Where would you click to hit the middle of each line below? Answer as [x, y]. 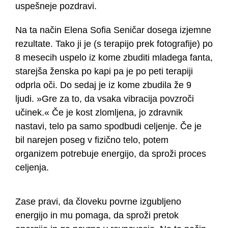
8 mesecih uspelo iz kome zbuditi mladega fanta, [114, 58]
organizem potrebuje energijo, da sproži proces [110, 154]
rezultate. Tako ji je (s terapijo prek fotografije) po [114, 44]
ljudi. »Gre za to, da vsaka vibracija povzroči [104, 99]
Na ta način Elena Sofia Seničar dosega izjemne [113, 30]
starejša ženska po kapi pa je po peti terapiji [104, 72]
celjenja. [32, 168]
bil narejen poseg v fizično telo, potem [92, 140]
